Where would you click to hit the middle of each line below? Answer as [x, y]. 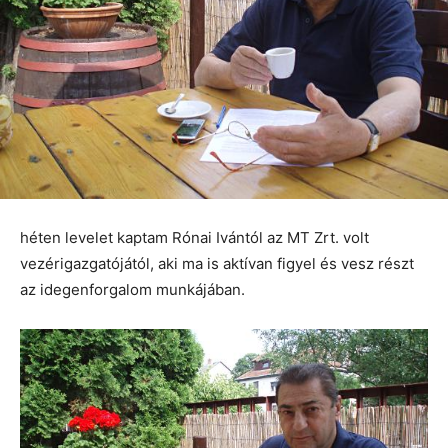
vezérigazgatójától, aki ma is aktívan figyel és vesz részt [217, 264]
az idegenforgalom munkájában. [134, 290]
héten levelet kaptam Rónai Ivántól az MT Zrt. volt [194, 238]
